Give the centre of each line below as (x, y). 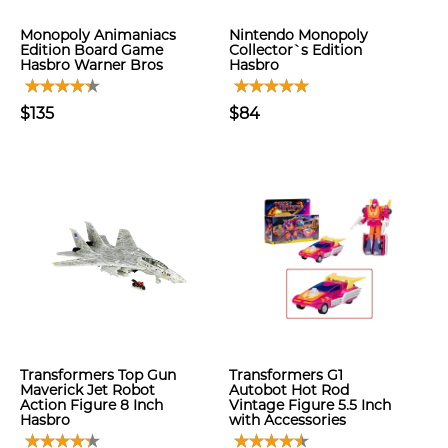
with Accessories (287, 420)
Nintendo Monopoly (298, 35)
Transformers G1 (286, 375)
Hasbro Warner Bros (91, 65)
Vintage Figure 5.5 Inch (310, 405)
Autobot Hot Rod (289, 390)
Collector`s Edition (295, 50)
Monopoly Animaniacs (98, 35)
